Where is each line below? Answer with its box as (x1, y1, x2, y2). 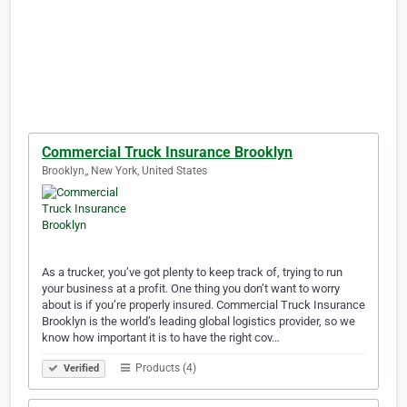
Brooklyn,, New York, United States (42, 164, 207, 178)
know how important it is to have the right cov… (42, 331, 280, 345)
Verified (61, 362, 99, 375)
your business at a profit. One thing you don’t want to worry (42, 282, 340, 296)
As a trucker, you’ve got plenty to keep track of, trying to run (42, 265, 342, 280)
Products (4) (133, 362, 196, 375)
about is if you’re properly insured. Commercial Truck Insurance (42, 298, 365, 313)
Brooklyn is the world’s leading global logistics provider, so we (42, 314, 355, 329)
